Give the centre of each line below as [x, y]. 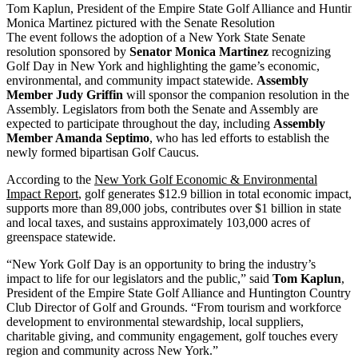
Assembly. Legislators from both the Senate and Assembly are [162, 109]
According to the [50, 180]
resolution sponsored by [68, 52]
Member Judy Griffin [65, 95]
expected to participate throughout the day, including [140, 124]
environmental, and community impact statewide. [131, 81]
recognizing [300, 52]
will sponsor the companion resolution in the [236, 95]
